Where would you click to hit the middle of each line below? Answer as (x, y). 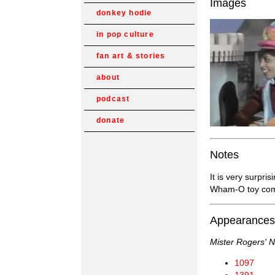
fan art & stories (131, 56)
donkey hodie (124, 13)
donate (111, 120)
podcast (113, 99)
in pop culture (125, 34)
